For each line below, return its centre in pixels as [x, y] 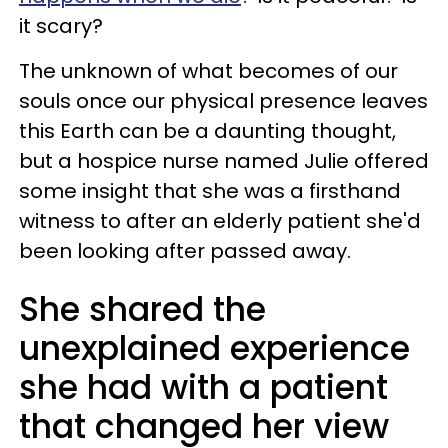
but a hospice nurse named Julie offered [224, 161]
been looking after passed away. [185, 251]
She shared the [142, 309]
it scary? [61, 26]
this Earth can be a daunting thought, [207, 131]
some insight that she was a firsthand [210, 191]
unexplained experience [214, 348]
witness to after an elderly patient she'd [220, 221]
